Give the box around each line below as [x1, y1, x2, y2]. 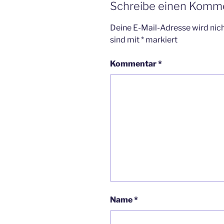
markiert [144, 34, 177, 44]
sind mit [110, 34, 141, 44]
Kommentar [110, 58, 158, 68]
